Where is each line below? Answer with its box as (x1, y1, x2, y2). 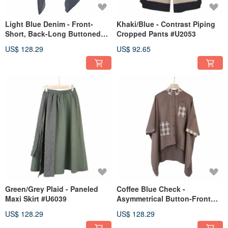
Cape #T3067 (5, 38, 50, 48)
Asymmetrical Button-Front (117, 193, 211, 204)
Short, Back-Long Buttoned (5, 28, 101, 39)
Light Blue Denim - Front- (5, 18, 93, 29)
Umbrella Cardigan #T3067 (117, 203, 208, 213)
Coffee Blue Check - (117, 183, 185, 194)
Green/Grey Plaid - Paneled (5, 183, 98, 194)
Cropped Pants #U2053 (117, 28, 196, 39)
